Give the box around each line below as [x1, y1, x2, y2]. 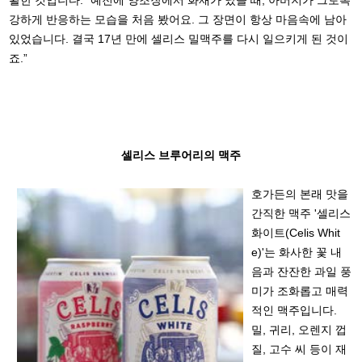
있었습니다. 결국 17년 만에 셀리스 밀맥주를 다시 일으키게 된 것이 [9, 32, 349, 46]
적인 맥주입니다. [251, 304, 338, 318]
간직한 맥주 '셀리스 [251, 207, 351, 221]
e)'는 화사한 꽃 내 [251, 246, 343, 259]
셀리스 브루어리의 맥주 [121, 149, 241, 162]
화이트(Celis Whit [251, 226, 341, 240]
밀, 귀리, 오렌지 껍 [251, 323, 347, 337]
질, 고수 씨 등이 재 [251, 343, 347, 356]
